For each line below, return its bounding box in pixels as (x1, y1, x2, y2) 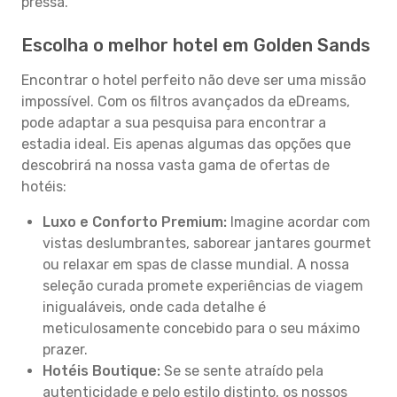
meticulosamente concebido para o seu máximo (43, 320, 360, 337)
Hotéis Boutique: (43, 362, 160, 379)
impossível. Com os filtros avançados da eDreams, (21, 93, 350, 110)
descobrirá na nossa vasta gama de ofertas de (21, 157, 330, 174)
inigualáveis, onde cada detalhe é (43, 299, 266, 315)
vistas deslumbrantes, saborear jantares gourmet (43, 235, 371, 252)
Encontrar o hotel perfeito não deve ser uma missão (21, 72, 366, 89)
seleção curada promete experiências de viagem (43, 277, 363, 294)
